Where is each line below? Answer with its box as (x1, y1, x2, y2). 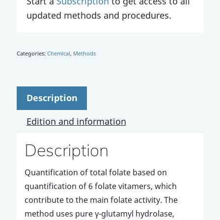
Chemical (47, 49, 70, 57)
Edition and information (26, 115, 126, 127)
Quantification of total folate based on (24, 167, 167, 178)
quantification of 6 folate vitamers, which (24, 181, 177, 192)
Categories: (16, 49, 47, 57)
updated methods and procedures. (26, 9, 171, 21)
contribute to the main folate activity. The (24, 194, 178, 206)
